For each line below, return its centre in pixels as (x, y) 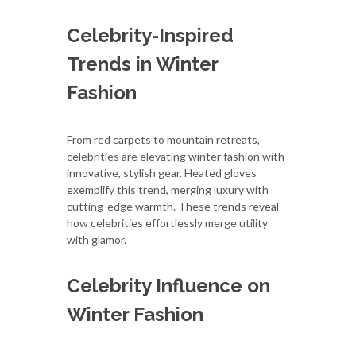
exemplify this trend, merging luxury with (168, 189)
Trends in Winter (142, 64)
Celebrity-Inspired (150, 35)
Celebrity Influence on (168, 285)
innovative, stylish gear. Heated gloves (162, 172)
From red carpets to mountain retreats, (163, 139)
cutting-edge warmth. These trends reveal (173, 206)
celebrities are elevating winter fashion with (176, 156)
